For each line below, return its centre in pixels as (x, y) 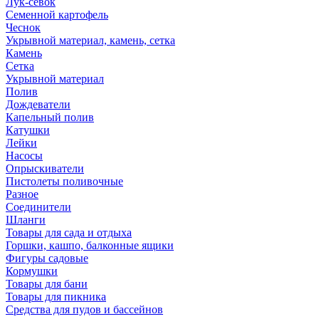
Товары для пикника (56, 297)
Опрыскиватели (45, 169)
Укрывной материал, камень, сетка (90, 41)
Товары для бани (47, 284)
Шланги (26, 220)
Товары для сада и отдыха (69, 233)
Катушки (28, 130)
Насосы (24, 156)
